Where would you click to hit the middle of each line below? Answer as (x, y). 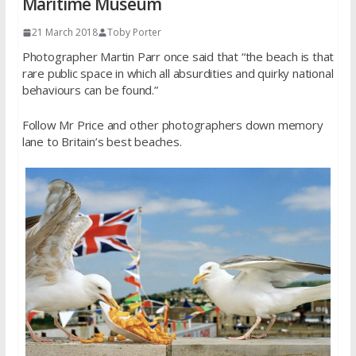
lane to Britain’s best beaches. (102, 141)
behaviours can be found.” (90, 90)
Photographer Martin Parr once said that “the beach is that (178, 57)
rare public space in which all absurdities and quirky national (178, 74)
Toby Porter (134, 33)
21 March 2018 (64, 33)
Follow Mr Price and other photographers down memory (172, 124)
